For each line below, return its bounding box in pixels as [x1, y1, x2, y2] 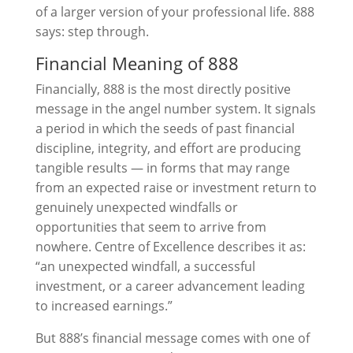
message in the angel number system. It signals [35, 100, 316, 117]
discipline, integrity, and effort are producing [35, 139, 301, 157]
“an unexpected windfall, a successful [35, 258, 255, 275]
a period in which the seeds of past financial [35, 120, 295, 137]
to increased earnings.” [35, 297, 173, 314]
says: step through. [35, 23, 149, 40]
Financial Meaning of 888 [35, 51, 239, 75]
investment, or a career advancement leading [35, 277, 305, 295]
